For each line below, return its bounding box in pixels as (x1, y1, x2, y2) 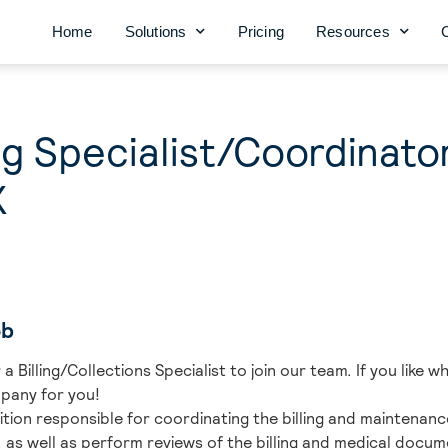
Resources (315, 22, 390, 40)
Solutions (124, 22, 187, 40)
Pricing (237, 22, 284, 40)
